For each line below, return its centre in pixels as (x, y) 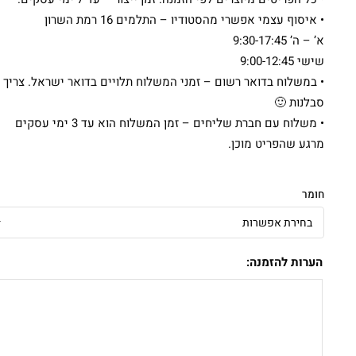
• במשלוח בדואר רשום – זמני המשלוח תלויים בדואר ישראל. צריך (163, 82)
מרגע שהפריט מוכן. (276, 144)
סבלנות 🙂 (299, 103)
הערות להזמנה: (284, 262)
